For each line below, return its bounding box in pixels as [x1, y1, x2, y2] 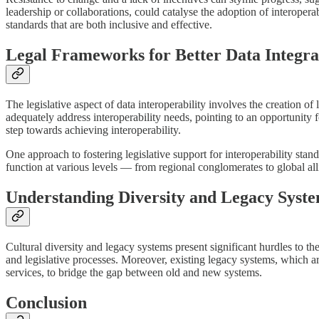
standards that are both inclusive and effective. [6, 18, 212, 31]
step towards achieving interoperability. [6, 123, 181, 136]
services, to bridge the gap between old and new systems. [6, 266, 262, 278]
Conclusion [6, 293, 87, 312]
